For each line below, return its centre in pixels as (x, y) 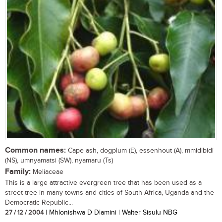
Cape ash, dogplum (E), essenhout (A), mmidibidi (140, 150)
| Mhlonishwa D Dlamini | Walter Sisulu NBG (111, 212)
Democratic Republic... (39, 202)
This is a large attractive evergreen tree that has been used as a (103, 183)
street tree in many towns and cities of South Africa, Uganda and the (110, 193)
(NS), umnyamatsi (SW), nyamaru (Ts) (59, 160)
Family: (18, 171)
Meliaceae (47, 172)
